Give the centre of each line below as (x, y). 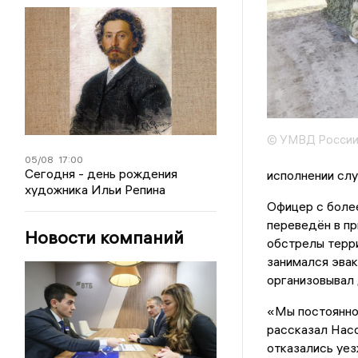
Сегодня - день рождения (101, 173)
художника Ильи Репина (95, 189)
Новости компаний (105, 237)
